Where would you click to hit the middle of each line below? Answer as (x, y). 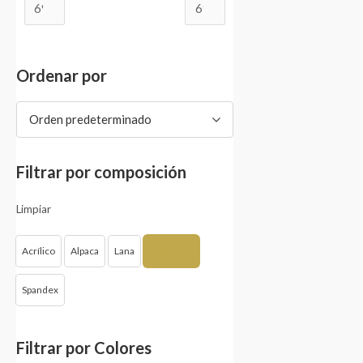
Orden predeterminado (90, 120)
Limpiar (34, 209)
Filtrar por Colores (84, 348)
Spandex (40, 290)
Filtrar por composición (101, 172)
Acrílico (38, 251)
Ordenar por (62, 76)
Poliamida (171, 251)
